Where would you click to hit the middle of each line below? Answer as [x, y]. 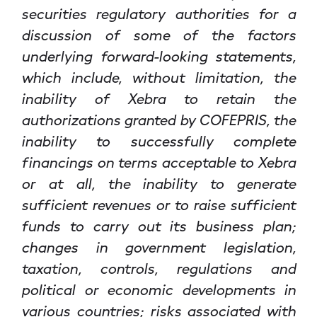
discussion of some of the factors [158, 34]
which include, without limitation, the [158, 77]
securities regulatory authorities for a [158, 13]
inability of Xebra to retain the [158, 98]
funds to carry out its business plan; [158, 225]
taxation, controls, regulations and [158, 268]
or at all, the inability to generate [158, 183]
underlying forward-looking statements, [158, 56]
